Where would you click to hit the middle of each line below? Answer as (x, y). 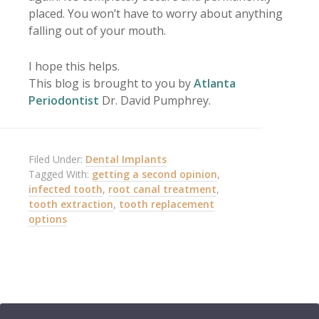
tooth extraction (71, 204)
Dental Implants (126, 159)
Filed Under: (57, 159)
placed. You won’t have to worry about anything (156, 14)
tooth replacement (167, 204)
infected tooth (66, 189)
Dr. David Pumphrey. (155, 101)
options (48, 219)
